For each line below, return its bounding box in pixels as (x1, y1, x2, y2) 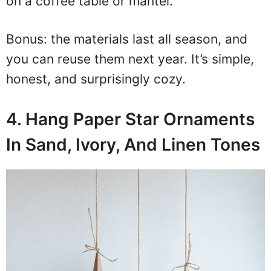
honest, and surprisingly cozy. (6, 71, 186, 87)
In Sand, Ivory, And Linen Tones (6, 134, 260, 155)
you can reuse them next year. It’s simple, (6, 51, 254, 67)
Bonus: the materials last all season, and (6, 31, 247, 47)
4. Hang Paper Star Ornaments (6, 109, 255, 130)
